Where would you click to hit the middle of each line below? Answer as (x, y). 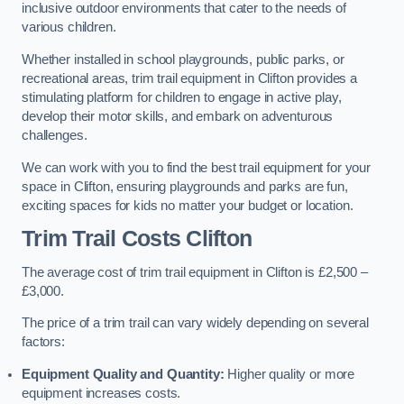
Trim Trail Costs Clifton (137, 239)
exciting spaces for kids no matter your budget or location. (188, 205)
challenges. (55, 135)
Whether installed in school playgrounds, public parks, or (183, 59)
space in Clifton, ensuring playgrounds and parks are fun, (185, 186)
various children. (69, 28)
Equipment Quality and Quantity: (123, 374)
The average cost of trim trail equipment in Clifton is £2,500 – (195, 272)
